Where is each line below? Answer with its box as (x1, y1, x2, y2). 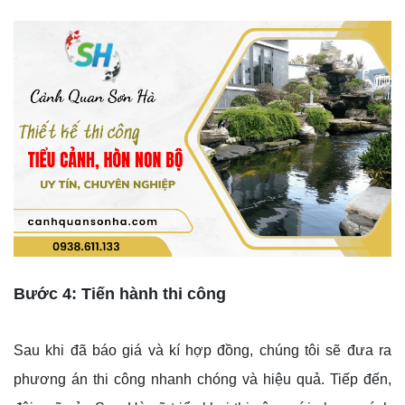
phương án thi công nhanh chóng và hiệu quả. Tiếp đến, (14, 372, 391, 388)
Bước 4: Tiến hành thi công (14, 285, 226, 304)
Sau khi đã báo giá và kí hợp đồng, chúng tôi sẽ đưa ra (14, 343, 391, 359)
